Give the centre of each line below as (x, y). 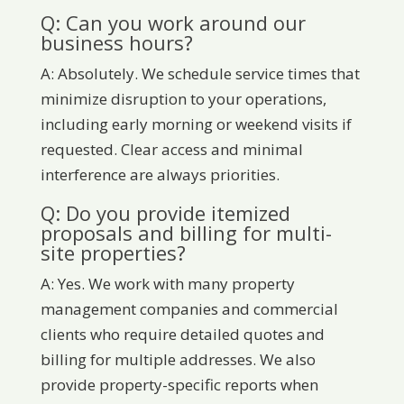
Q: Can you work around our (173, 23)
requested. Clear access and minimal (171, 150)
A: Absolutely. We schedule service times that (200, 74)
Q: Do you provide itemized (165, 213)
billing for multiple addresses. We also (178, 360)
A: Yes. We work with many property (167, 284)
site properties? (113, 253)
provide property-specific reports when (179, 385)
